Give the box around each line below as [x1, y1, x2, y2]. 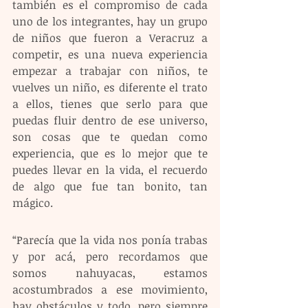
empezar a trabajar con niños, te [12, 63, 208, 79]
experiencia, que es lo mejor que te [12, 146, 208, 162]
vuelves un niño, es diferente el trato [12, 80, 208, 96]
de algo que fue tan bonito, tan [12, 179, 208, 195]
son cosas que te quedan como [12, 129, 208, 145]
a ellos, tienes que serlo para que [12, 96, 208, 112]
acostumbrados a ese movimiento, [12, 282, 208, 298]
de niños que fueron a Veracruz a [12, 30, 208, 46]
